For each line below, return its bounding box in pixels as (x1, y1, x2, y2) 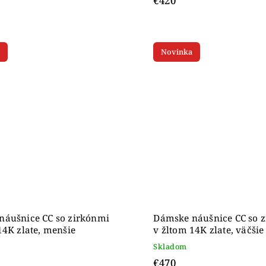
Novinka (161, 47, 193, 58)
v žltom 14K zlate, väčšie (153, 223, 264, 236)
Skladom (153, 241, 187, 252)
